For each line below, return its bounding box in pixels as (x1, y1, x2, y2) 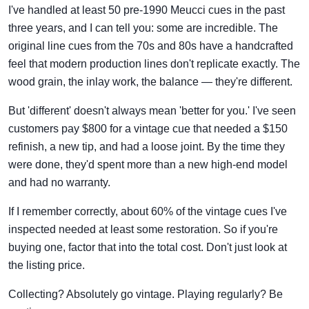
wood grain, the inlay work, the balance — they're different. (8, 75, 292, 88)
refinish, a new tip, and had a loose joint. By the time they (8, 140, 285, 152)
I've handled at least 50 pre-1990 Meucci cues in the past (8, 3, 285, 16)
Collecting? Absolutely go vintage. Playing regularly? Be (8, 288, 283, 300)
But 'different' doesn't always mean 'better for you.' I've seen (8, 104, 296, 117)
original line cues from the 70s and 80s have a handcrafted (8, 39, 293, 52)
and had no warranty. (8, 176, 110, 188)
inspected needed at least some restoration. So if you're (8, 223, 278, 235)
